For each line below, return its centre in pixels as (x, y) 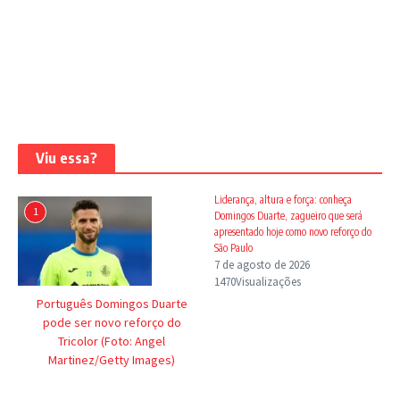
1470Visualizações (258, 281)
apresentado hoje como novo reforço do (293, 231)
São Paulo (234, 247)
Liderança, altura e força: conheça (283, 199)
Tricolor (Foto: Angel (112, 341)
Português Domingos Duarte (112, 303)
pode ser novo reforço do (112, 322)
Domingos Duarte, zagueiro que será (289, 215)
